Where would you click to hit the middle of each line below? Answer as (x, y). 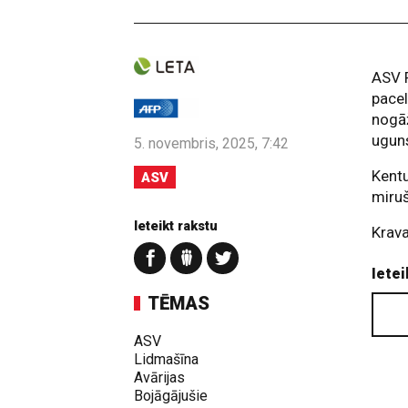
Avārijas (159, 377)
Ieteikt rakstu (176, 225)
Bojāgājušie (171, 395)
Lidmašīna (166, 359)
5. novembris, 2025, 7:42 (211, 143)
